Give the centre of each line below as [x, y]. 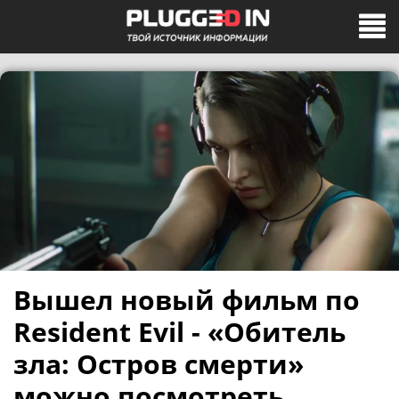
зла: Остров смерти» [159, 364]
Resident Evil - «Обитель [179, 332]
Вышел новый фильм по [187, 300]
